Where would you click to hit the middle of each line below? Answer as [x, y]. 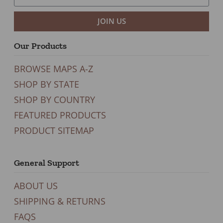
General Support [47, 163]
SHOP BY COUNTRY [55, 99]
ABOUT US [36, 185]
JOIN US [111, 21]
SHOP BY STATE [47, 84]
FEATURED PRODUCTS [60, 115]
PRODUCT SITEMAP [54, 130]
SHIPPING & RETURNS [60, 201]
